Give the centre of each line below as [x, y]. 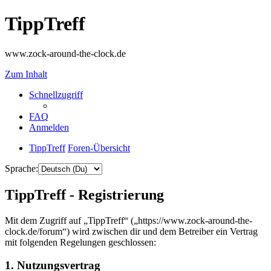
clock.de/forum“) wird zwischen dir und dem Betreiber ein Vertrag [131, 231]
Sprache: [21, 168]
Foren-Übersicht [99, 148]
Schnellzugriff [56, 94]
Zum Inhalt [26, 74]
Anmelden [49, 127]
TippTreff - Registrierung [84, 194]
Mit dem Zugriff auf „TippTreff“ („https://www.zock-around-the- [129, 220]
